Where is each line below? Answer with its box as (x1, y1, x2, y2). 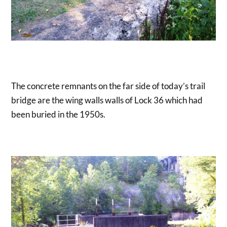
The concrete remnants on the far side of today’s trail (11, 81, 206, 92)
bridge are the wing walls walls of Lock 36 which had (11, 95, 203, 106)
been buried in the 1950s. (11, 109, 106, 120)
